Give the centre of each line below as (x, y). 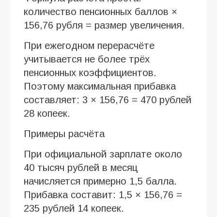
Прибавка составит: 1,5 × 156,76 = (103, 194)
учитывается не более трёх (87, 59)
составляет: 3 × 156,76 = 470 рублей (108, 100)
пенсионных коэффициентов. (90, 72)
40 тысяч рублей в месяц (81, 167)
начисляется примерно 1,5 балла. (100, 181)
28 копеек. (47, 113)
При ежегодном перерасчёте (89, 45)
